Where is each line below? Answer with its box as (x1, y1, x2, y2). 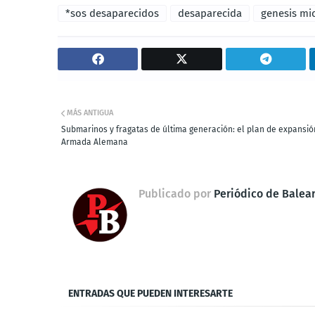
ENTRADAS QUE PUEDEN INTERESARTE (68, 287, 233, 300)
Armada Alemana (61, 136, 128, 147)
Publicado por (139, 186, 211, 200)
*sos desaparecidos (65, 6, 159, 20)
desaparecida (178, 6, 242, 20)
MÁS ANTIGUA (67, 108, 113, 117)
